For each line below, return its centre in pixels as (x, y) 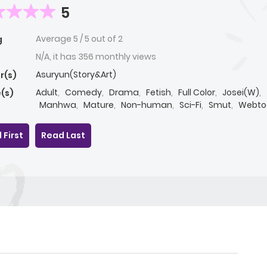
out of (105, 39)
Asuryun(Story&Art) (76, 75)
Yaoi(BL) (56, 118)
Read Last (63, 136)
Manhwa (58, 105)
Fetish (159, 93)
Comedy (83, 93)
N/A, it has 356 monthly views (96, 57)
